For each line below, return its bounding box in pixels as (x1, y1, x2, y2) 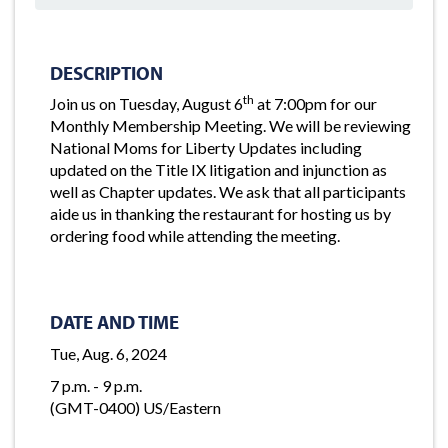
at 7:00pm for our (254, 94, 377, 113)
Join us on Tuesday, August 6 (50, 94, 243, 113)
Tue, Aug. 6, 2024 (50, 343, 167, 363)
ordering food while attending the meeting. (50, 226, 343, 245)
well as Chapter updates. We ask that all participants (50, 182, 406, 201)
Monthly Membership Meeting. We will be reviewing (50, 116, 411, 135)
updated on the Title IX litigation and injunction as (50, 160, 387, 179)
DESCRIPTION (50, 60, 163, 85)
